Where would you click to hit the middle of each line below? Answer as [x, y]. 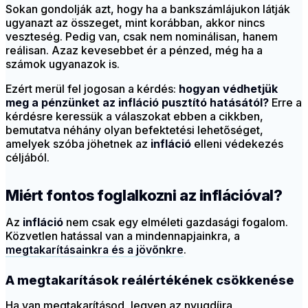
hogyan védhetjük [228, 89]
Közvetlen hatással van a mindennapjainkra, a [123, 236]
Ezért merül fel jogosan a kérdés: [92, 89]
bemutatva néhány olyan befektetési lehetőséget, [134, 130]
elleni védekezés [237, 144]
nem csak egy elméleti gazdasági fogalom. [176, 222]
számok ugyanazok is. [63, 64]
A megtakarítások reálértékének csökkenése [150, 280]
